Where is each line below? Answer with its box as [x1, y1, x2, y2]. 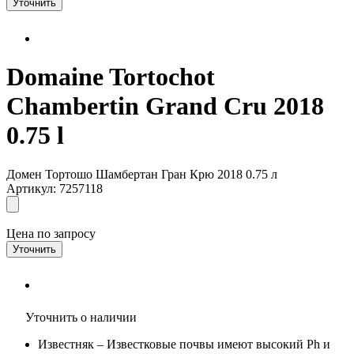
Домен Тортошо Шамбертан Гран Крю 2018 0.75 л [6, 167, 277, 181]
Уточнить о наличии [22, 310, 137, 324]
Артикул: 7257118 [6, 181, 103, 195]
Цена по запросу [6, 226, 96, 240]
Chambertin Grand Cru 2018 [6, 92, 324, 121]
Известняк [38, 337, 94, 351]
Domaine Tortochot [6, 62, 215, 92]
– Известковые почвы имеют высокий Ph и [94, 337, 330, 351]
